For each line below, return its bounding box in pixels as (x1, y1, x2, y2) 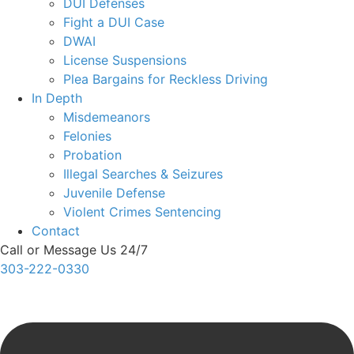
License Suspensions (63, 51, 186, 68)
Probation (63, 146, 122, 163)
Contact (32, 222, 80, 239)
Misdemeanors (63, 108, 150, 125)
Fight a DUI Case (63, 13, 164, 30)
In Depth (32, 89, 82, 106)
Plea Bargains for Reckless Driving (63, 70, 268, 87)
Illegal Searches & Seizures (63, 165, 223, 182)
